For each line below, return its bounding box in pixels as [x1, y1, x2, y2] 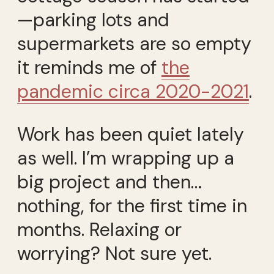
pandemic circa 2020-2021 [17, 80, 249, 104]
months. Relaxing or [17, 217, 182, 242]
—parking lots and [17, 8, 169, 32]
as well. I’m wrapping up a [17, 146, 234, 170]
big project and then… [17, 169, 202, 194]
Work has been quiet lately [17, 122, 244, 146]
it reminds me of [17, 56, 161, 80]
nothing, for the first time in [17, 193, 247, 218]
